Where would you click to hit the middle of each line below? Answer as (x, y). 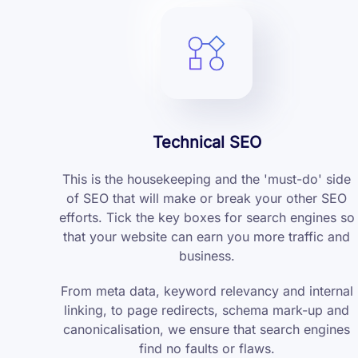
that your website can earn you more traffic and (207, 237)
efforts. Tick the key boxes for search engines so (207, 218)
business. (207, 256)
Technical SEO (207, 143)
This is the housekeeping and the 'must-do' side (207, 179)
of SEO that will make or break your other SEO (207, 199)
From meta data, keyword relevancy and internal (207, 291)
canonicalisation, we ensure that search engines (207, 330)
